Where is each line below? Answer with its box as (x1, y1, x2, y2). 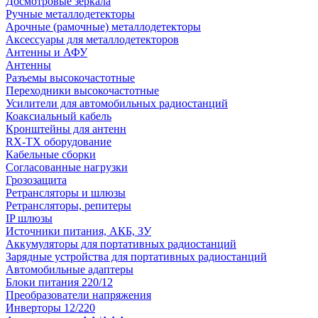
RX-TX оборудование (6, 136, 111, 148)
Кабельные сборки (6, 148, 96, 160)
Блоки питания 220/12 (6, 276, 113, 288)
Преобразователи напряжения (6, 289, 151, 301)
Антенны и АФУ (6, 46, 87, 58)
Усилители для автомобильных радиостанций (6, 97, 228, 109)
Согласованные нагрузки (6, 161, 128, 173)
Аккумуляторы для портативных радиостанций (6, 238, 236, 250)
